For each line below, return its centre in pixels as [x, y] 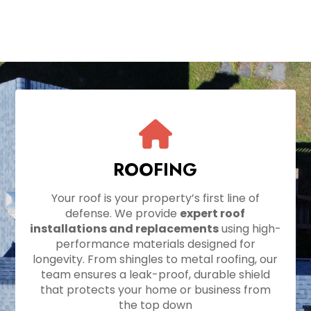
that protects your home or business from [155, 290]
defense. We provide [123, 214]
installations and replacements [124, 229]
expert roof [213, 214]
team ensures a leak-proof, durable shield [155, 275]
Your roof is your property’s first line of [155, 199]
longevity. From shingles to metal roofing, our [155, 260]
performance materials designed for [155, 244]
